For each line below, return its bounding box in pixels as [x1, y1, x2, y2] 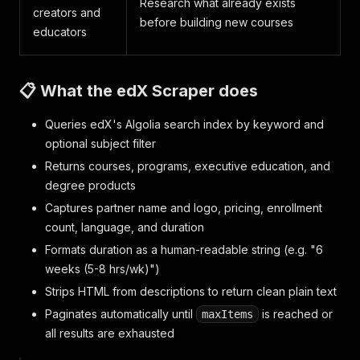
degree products [45, 178, 136, 192]
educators [33, 25, 87, 39]
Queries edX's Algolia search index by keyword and [45, 117, 324, 131]
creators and [33, 6, 100, 19]
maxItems [202, 308, 253, 321]
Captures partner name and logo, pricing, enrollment [45, 201, 322, 215]
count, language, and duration [45, 220, 204, 234]
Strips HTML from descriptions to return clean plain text [45, 284, 337, 298]
